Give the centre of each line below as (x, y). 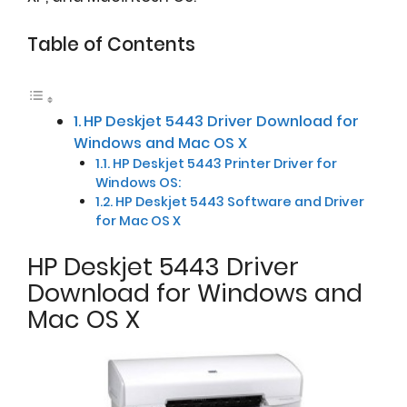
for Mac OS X (139, 220)
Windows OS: (139, 182)
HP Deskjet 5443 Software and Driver (240, 201)
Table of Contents (111, 45)
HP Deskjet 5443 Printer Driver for (225, 163)
